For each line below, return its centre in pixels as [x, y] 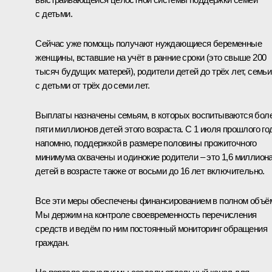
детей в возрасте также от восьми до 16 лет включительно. [150, 171]
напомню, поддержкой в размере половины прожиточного [146, 143]
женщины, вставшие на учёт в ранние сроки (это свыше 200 [151, 57]
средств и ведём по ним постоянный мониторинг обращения [151, 228]
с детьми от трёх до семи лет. [92, 85]
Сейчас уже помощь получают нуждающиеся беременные [148, 43]
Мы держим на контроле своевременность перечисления [146, 214]
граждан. [52, 242]
